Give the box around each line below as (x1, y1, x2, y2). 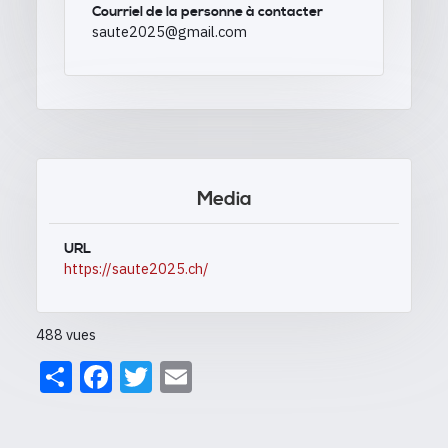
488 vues (36, 325, 96, 345)
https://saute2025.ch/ (64, 259, 209, 279)
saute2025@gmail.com (92, 22, 247, 42)
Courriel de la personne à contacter (92, 3, 323, 22)
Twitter (152, 352, 253, 395)
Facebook (112, 352, 251, 395)
